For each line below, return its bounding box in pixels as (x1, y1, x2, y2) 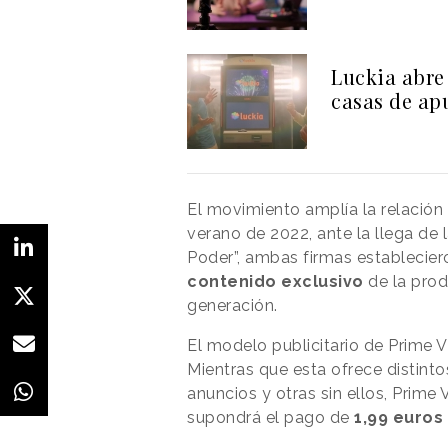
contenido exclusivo (187, 271, 364, 291)
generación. (187, 295, 282, 315)
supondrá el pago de (187, 407, 354, 427)
